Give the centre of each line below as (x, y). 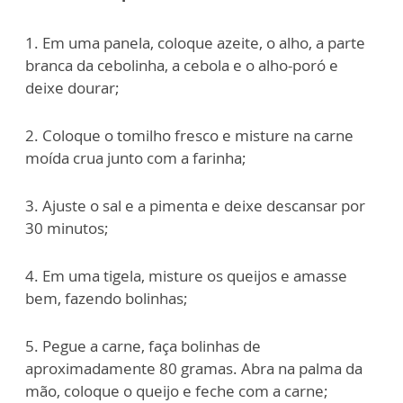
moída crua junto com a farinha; (136, 158)
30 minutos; (67, 228)
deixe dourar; (72, 88)
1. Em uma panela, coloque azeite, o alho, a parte (195, 43)
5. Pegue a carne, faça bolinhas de (143, 346)
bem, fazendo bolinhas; (107, 299)
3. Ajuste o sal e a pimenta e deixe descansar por (195, 206)
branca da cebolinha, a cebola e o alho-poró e (182, 66)
